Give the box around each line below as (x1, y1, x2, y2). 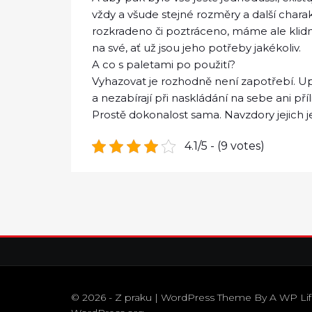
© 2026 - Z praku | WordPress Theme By (71, 291, 270, 304)
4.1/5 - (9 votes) (184, 139, 265, 153)
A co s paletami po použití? (92, 58, 235, 71)
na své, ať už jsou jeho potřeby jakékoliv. (92, 41, 301, 54)
